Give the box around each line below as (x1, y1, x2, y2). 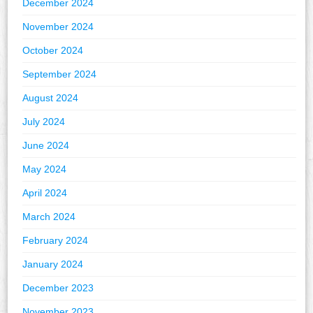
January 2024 (22, 259, 84, 270)
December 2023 (22, 282, 94, 294)
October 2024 (22, 45, 84, 57)
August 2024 (22, 92, 79, 104)
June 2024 (22, 140, 70, 152)
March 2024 (22, 211, 76, 223)
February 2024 (22, 235, 89, 247)
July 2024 (22, 116, 66, 128)
